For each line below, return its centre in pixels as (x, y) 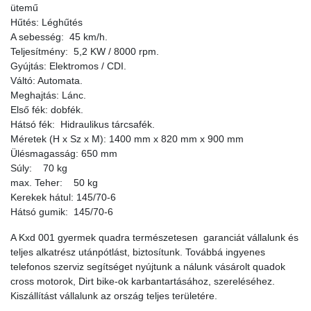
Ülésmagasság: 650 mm (64, 154)
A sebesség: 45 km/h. (59, 37)
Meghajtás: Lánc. (48, 95)
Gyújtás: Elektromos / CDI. (68, 66)
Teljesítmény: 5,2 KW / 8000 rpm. (85, 52)
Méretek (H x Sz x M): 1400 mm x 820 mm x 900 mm (127, 139)
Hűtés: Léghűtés (47, 23)
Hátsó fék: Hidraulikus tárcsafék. (83, 125)
